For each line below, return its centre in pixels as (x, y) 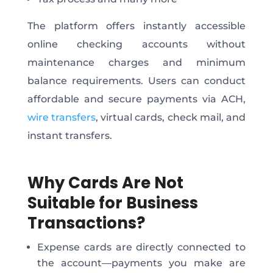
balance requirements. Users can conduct (136, 80)
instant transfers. (69, 135)
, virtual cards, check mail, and (171, 117)
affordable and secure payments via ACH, (136, 99)
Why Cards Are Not (105, 183)
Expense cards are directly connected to (141, 247)
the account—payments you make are (141, 263)
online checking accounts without (136, 44)
